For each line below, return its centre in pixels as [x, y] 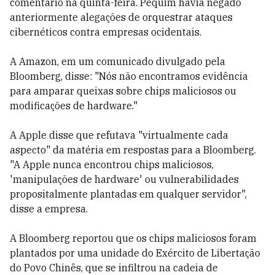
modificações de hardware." [74, 106]
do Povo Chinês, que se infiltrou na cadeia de [114, 268]
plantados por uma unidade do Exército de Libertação [135, 253]
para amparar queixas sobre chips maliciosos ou [123, 91]
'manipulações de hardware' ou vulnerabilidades [124, 179]
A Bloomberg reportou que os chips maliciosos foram [133, 238]
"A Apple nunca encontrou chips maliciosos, [112, 165]
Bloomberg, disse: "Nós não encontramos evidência [129, 76]
